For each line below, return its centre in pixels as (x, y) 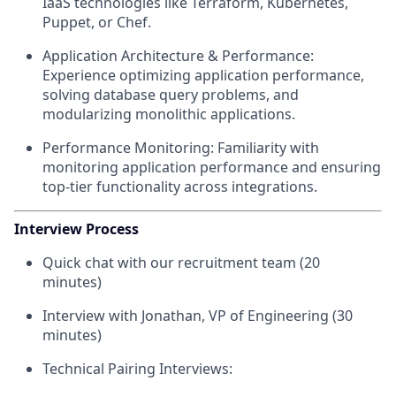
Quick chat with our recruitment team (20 (181, 263)
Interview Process (76, 229)
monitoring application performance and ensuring (212, 168)
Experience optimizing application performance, (203, 76)
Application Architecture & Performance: (178, 56)
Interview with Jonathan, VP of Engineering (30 (198, 316)
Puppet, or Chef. (97, 23)
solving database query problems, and (171, 95)
